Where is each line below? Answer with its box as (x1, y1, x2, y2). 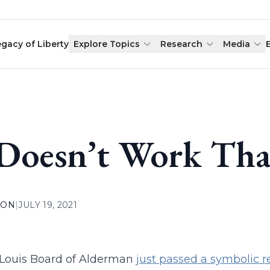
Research (160, 39, 203, 49)
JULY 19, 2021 (18, 199, 78, 210)
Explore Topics (74, 39, 140, 49)
